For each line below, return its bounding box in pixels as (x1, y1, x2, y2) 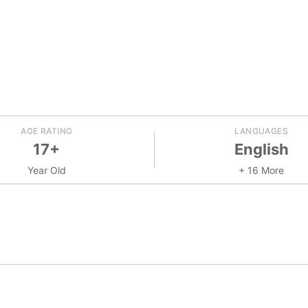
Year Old (27, 164, 66, 176)
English (234, 140, 289, 158)
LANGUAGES (234, 126, 288, 136)
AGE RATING (21, 126, 73, 136)
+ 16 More (239, 164, 285, 176)
